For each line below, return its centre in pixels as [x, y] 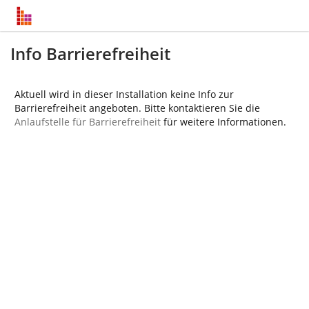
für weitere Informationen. [223, 122]
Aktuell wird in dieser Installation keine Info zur [124, 94]
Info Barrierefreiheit [90, 53]
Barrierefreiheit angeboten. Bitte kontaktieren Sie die [137, 108]
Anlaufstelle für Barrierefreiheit [88, 122]
